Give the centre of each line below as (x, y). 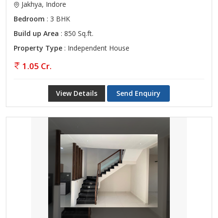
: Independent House (96, 48)
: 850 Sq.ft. (76, 33)
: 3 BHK (57, 19)
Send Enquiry (138, 93)
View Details (77, 93)
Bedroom (29, 19)
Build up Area (36, 33)
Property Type (38, 48)
